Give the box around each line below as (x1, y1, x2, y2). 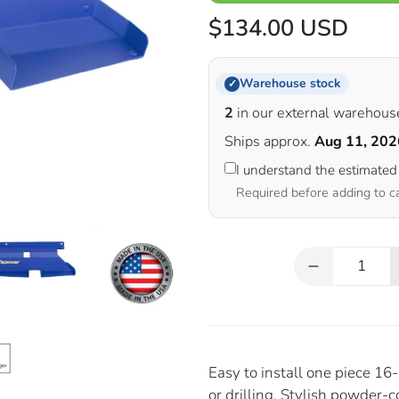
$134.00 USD (208, 12, 348, 45)
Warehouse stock (240, 75, 340, 93)
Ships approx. (224, 132, 314, 152)
